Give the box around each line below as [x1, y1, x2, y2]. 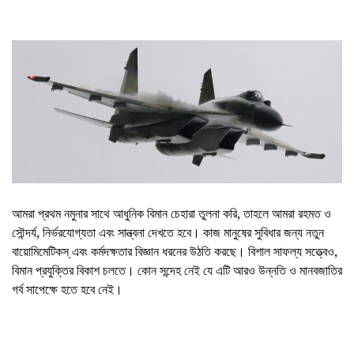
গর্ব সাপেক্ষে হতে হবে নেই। [12, 280, 122, 298]
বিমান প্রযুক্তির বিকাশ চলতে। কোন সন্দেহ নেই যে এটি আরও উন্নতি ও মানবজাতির [12, 261, 342, 279]
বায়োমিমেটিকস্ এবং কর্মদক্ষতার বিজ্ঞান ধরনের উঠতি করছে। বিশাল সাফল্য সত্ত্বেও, [12, 242, 337, 260]
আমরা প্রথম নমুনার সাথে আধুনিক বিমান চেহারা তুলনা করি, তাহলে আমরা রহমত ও [12, 204, 331, 222]
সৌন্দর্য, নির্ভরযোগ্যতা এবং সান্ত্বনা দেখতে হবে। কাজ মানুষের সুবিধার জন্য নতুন [12, 223, 324, 241]
